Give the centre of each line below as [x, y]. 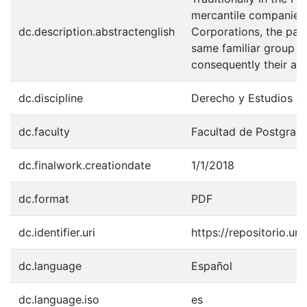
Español [212, 266]
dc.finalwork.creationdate [85, 165]
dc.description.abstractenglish [97, 32]
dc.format [44, 199]
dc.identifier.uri [57, 232]
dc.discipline [51, 98]
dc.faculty [44, 132]
